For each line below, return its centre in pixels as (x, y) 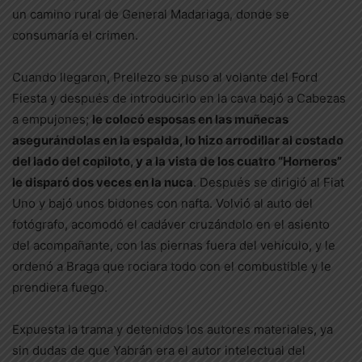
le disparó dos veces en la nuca (103, 182)
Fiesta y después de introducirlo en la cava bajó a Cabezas (179, 98)
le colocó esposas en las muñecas (190, 119)
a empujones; (52, 119)
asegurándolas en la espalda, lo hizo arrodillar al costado (178, 140)
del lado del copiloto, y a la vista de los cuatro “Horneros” (177, 161)
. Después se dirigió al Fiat (269, 182)
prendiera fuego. (60, 287)
